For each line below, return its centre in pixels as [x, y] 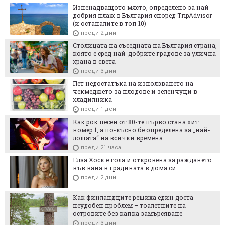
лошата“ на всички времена [118, 137]
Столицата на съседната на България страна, [145, 45]
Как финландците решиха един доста [133, 197]
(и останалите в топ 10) [109, 23]
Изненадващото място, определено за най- [142, 7]
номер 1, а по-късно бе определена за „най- [142, 129]
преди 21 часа [101, 147]
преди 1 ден [98, 109]
